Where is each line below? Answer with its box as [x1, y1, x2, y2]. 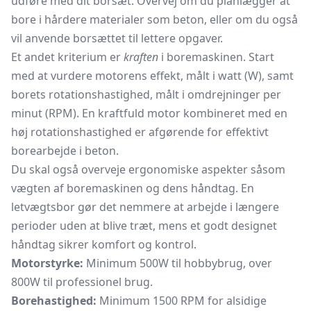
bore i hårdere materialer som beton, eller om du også [11, 12, 298, 27]
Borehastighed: [11, 293, 96, 308]
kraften [124, 49, 158, 65]
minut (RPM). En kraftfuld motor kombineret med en [11, 106, 287, 121]
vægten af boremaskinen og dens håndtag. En [11, 180, 254, 196]
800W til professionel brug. [11, 274, 153, 289]
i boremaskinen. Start [158, 49, 274, 65]
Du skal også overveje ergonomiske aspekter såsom [11, 162, 285, 177]
